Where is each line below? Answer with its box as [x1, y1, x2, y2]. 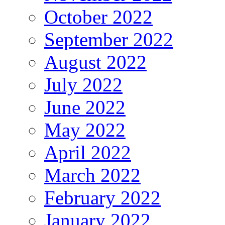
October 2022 [44, 6, 153, 28]
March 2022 [44, 164, 141, 186]
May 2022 [44, 119, 126, 141]
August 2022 [44, 51, 147, 73]
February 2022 [44, 186, 161, 208]
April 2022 [44, 141, 131, 163]
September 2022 [44, 28, 173, 50]
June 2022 [44, 96, 126, 118]
